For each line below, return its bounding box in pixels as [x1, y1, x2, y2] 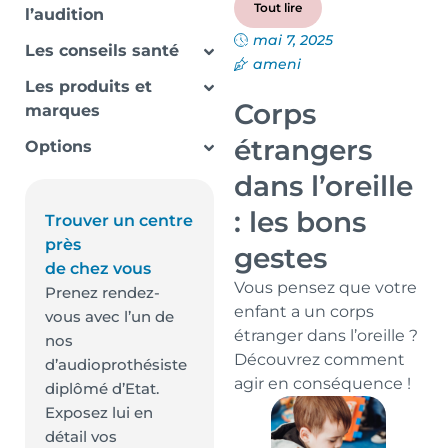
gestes [234, 241, 327, 275]
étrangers [234, 133, 372, 167]
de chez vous [45, 259, 151, 278]
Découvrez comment [234, 350, 405, 369]
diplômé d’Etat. [45, 379, 159, 398]
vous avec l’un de [45, 307, 174, 326]
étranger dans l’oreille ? [234, 326, 418, 345]
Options [25, 137, 92, 156]
